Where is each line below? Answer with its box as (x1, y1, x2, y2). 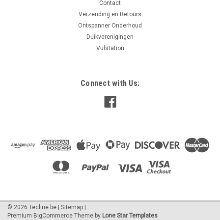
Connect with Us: (81, 79, 139, 88)
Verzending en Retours (79, 11, 141, 18)
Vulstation (96, 45, 124, 52)
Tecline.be (27, 204, 56, 211)
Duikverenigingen (86, 33, 134, 41)
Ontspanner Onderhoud (78, 22, 142, 29)
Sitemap (61, 204, 83, 211)
